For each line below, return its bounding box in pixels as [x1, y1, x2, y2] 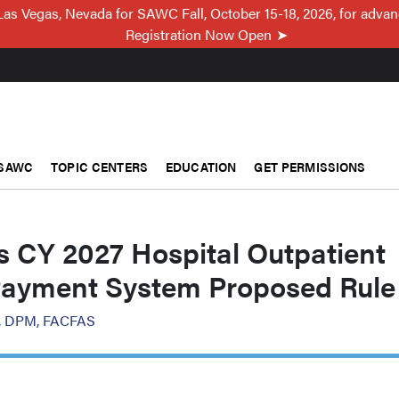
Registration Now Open [125, 24, 272, 45]
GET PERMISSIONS [254, 157, 366, 175]
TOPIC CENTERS [51, 157, 148, 175]
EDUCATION [166, 157, 237, 175]
